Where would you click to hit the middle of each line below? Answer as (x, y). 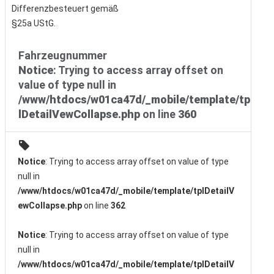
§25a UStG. (33, 24)
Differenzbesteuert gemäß (65, 9)
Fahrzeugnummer (62, 56)
